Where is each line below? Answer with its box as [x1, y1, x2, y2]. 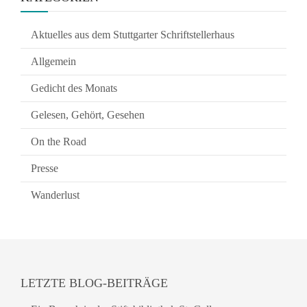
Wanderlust [31, 189, 79, 201]
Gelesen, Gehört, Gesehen [31, 109, 145, 121]
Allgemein [31, 56, 76, 67]
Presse [31, 162, 58, 174]
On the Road [31, 136, 86, 147]
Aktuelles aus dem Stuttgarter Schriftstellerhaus [31, 29, 234, 40]
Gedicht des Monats [31, 82, 117, 94]
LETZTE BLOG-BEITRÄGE [21, 276, 168, 290]
